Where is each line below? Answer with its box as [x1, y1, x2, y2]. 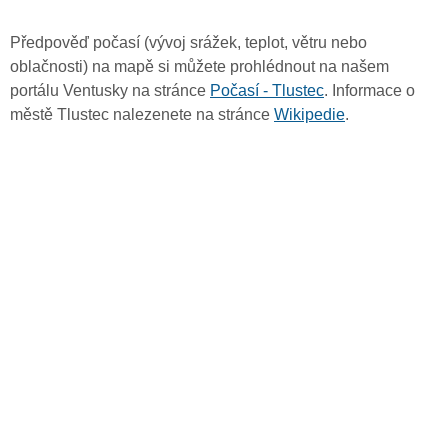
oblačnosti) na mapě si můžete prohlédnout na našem [10, 58, 389, 76]
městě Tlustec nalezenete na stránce [10, 106, 274, 124]
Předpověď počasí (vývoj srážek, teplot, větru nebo [10, 34, 367, 52]
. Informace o [324, 82, 415, 100]
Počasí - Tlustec [210, 82, 324, 100]
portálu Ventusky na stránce [10, 82, 210, 100]
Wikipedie [274, 106, 345, 124]
